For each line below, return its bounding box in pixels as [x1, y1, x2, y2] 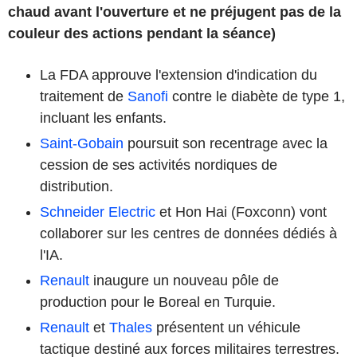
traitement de [40, 88, 127, 104]
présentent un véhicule [152, 319, 300, 335]
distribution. [40, 178, 113, 194]
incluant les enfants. [40, 109, 167, 126]
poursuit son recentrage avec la [124, 135, 328, 151]
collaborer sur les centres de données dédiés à [40, 225, 337, 241]
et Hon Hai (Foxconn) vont [155, 203, 327, 220]
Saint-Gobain [40, 135, 124, 151]
